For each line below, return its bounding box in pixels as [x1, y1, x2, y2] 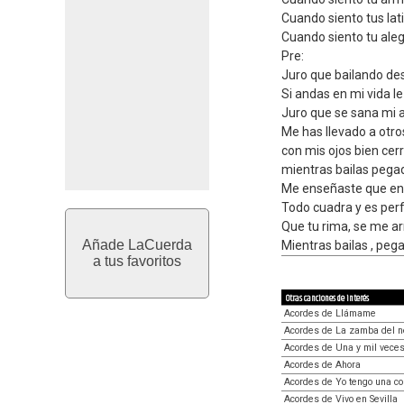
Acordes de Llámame [284, 308, 376, 319]
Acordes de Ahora [284, 359, 361, 371]
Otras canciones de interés [286, 291, 369, 306]
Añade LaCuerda [82, 237, 192, 252]
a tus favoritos [93, 253, 181, 269]
